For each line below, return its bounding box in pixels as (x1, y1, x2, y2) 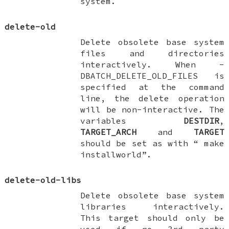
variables (80, 115, 184, 126)
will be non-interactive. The (80, 104, 224, 114)
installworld (80, 149, 142, 159)
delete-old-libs (5, 174, 82, 185)
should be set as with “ (80, 138, 204, 148)
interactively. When (80, 59, 219, 70)
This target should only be (80, 212, 224, 223)
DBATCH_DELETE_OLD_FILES (80, 70, 198, 81)
